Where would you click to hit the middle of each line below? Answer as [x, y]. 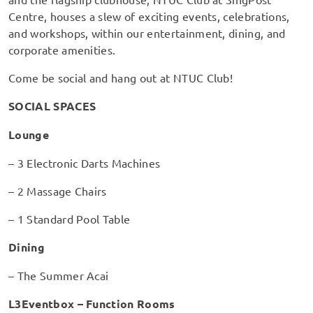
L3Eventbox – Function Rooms [92, 303]
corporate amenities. [62, 49]
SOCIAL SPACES [52, 105]
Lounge [29, 134]
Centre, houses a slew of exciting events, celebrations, [149, 16]
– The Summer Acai [59, 275]
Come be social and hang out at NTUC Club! [121, 77]
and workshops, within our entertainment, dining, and [147, 32]
